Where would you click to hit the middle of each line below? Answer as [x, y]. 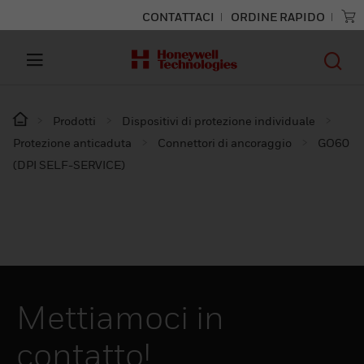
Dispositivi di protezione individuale [219, 121]
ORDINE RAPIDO [278, 17]
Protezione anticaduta [72, 143]
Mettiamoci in [120, 317]
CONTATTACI [178, 17]
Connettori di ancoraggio [225, 143]
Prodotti [74, 121]
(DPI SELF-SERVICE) [69, 165]
